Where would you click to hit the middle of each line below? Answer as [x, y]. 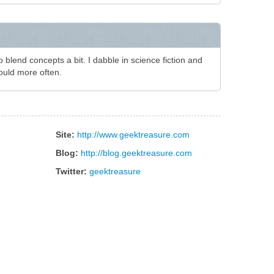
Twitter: [71, 171]
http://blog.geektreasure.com [136, 153]
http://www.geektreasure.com [133, 135]
